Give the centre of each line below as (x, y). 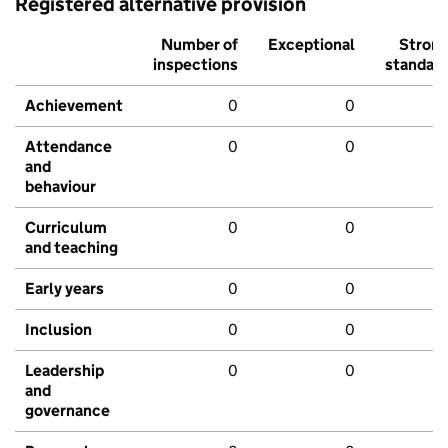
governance (67, 411)
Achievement (74, 106)
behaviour (60, 187)
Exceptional (311, 45)
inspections (195, 65)
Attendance (68, 147)
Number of (199, 45)
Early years (64, 289)
